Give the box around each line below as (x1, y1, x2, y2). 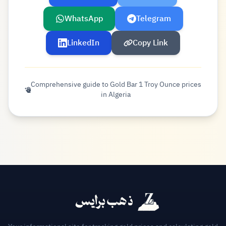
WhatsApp (64, 13, 103, 25)
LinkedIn (67, 37, 99, 49)
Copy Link (133, 37, 168, 49)
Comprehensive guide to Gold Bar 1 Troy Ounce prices (30, 79, 201, 90)
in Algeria (101, 89, 131, 100)
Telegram (136, 13, 171, 25)
